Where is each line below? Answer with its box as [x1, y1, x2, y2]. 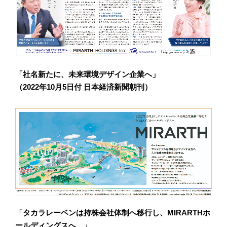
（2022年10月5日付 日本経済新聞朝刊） [15, 83, 152, 92]
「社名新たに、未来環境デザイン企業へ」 [15, 70, 160, 79]
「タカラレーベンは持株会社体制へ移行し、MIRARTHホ [15, 208, 210, 217]
